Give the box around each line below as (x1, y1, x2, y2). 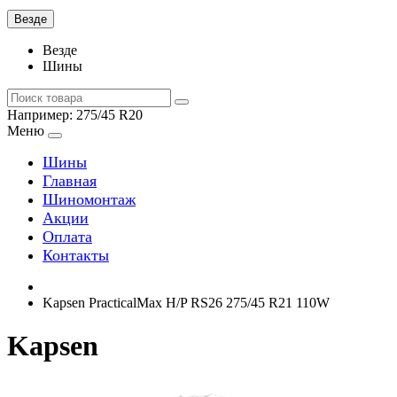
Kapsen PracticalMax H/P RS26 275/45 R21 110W (43, 295, 330, 310)
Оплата (43, 228, 92, 245)
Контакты (43, 246, 109, 264)
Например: (7, 107, 76, 122)
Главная (43, 172, 97, 190)
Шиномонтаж (43, 191, 136, 208)
